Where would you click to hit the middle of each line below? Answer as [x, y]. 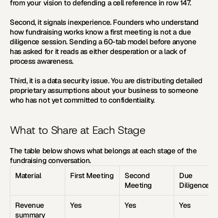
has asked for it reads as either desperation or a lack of [98, 51]
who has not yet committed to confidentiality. [82, 100]
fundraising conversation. [50, 160]
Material [28, 175]
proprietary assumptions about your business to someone [104, 90]
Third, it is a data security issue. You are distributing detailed [106, 81]
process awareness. [42, 61]
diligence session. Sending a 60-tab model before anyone [103, 42]
